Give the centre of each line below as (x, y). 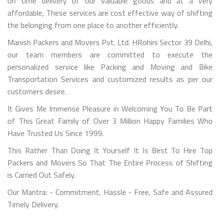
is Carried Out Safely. (41, 175)
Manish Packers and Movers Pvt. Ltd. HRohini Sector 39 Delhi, (110, 42)
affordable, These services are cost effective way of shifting (110, 13)
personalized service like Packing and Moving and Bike (110, 67)
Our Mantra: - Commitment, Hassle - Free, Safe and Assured (110, 192)
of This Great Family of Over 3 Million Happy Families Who (110, 121)
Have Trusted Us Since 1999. (55, 133)
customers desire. (37, 91)
